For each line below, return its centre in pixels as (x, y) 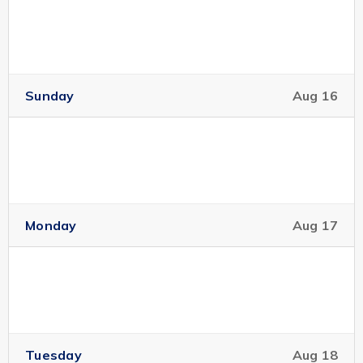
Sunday (50, 96)
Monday (51, 225)
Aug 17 (315, 225)
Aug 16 (315, 96)
